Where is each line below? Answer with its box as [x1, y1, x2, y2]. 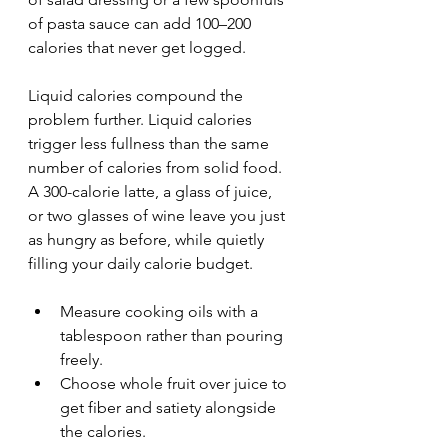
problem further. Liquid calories [28, 110, 256, 129]
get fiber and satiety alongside [60, 398, 280, 417]
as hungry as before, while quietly [28, 230, 268, 249]
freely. [60, 350, 103, 369]
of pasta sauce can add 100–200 [28, 14, 255, 33]
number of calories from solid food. [28, 158, 286, 177]
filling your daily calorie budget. [28, 254, 253, 273]
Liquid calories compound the [28, 86, 247, 105]
